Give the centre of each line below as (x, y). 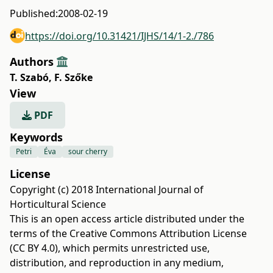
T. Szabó (29, 77)
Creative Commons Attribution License (158, 233)
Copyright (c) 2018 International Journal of (107, 190)
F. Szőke (73, 77)
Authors (33, 62)
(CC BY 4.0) (34, 248)
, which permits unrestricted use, (134, 248)
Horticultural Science (58, 204)
